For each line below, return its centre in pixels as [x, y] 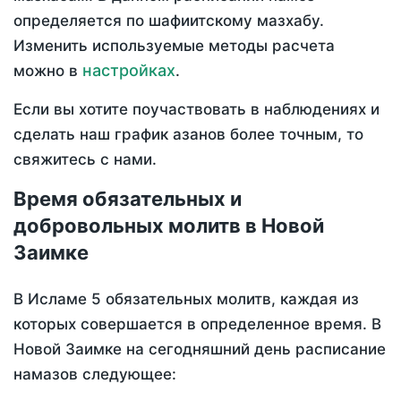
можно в [48, 71]
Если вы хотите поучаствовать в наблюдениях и [196, 110]
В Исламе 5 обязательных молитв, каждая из [186, 299]
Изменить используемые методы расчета [174, 46]
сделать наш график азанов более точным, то [188, 135]
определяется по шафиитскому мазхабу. [169, 21]
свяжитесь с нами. [85, 160]
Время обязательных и [128, 199]
